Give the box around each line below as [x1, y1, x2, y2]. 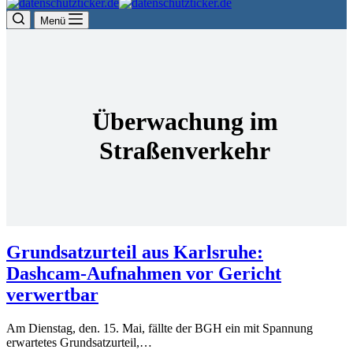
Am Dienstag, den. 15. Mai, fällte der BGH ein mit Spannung [6, 321, 313, 335]
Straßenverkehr [99, 136, 271, 165]
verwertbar [6, 284, 98, 305]
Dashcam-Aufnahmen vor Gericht [6, 262, 281, 284]
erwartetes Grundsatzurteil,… [6, 335, 152, 349]
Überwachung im [91, 106, 278, 136]
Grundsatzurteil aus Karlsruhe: [6, 241, 263, 262]
